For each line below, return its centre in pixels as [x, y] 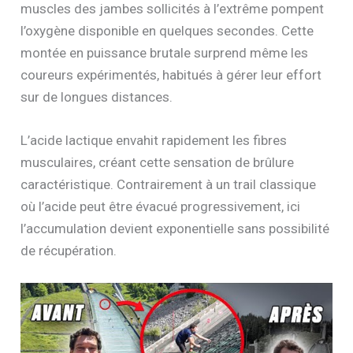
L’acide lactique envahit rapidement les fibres [154, 141]
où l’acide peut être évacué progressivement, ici [161, 207]
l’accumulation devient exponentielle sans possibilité [175, 229]
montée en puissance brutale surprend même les [165, 52]
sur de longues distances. [97, 97]
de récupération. [69, 251]
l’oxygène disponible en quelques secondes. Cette [167, 30]
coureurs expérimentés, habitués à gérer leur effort [171, 74]
